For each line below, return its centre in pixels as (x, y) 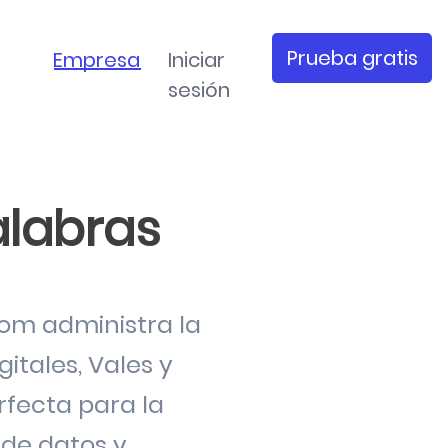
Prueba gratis (352, 58)
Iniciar (197, 60)
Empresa (97, 60)
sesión (199, 90)
